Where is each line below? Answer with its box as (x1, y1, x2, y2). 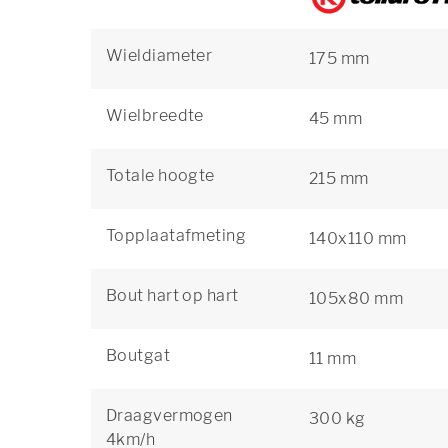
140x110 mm (309, 229, 407, 248)
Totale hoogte (106, 166, 215, 185)
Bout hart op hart (106, 286, 239, 305)
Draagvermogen (106, 406, 233, 425)
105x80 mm (309, 289, 403, 308)
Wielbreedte (106, 106, 204, 125)
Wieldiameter (106, 46, 213, 65)
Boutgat (106, 346, 171, 365)
